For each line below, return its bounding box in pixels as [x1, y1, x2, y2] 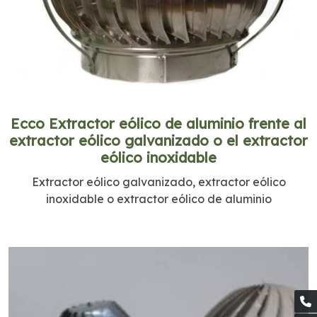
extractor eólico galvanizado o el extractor [9, 131, 308, 149]
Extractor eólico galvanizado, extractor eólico [31, 174, 286, 189]
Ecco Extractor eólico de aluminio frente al [11, 114, 306, 132]
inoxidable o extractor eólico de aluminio [45, 191, 272, 206]
